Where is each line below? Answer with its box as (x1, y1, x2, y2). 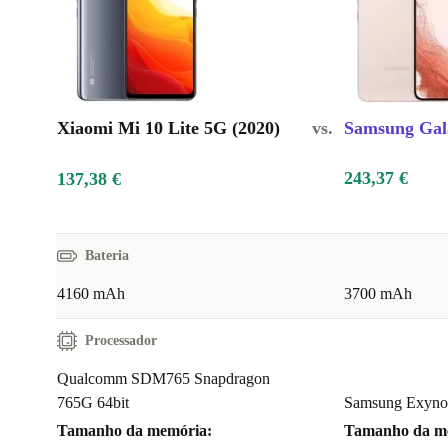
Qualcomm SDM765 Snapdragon (57, 370, 270, 388)
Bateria (85, 248, 129, 264)
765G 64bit (57, 394, 129, 412)
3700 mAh (344, 285, 412, 303)
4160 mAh (57, 285, 125, 303)
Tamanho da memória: (57, 422, 212, 440)
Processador (85, 333, 157, 349)
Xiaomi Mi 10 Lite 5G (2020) (57, 118, 280, 139)
